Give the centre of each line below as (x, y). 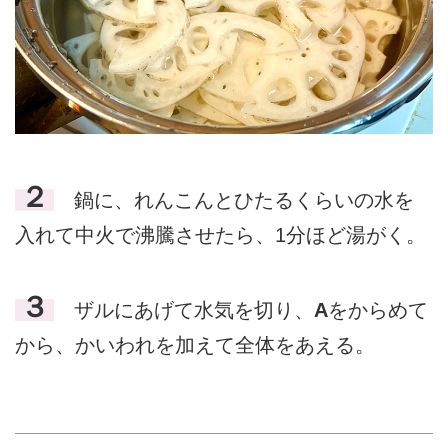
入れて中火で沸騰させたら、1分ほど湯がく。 (220, 235)
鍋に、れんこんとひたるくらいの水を (233, 200)
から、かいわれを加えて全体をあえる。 (195, 344)
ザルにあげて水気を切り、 (183, 309)
